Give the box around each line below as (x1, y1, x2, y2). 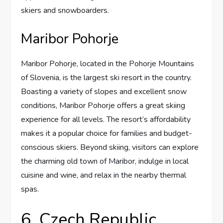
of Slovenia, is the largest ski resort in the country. (21, 72, 192, 84)
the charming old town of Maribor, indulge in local (21, 156, 189, 167)
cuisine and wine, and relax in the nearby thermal (21, 170, 187, 181)
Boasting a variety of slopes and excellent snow (21, 86, 187, 98)
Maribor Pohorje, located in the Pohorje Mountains (21, 58, 195, 70)
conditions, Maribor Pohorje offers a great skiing (21, 100, 186, 111)
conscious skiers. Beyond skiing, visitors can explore (21, 142, 199, 153)
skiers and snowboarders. (21, 5, 110, 16)
